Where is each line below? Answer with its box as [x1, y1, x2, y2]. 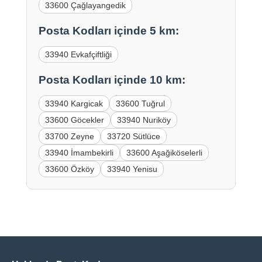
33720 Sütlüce [106, 131, 160, 141]
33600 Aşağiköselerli [126, 147, 202, 157]
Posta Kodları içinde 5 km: [38, 24, 179, 37]
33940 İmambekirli [44, 147, 113, 157]
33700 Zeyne [44, 131, 94, 141]
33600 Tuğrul [115, 98, 165, 108]
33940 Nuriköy [116, 115, 171, 125]
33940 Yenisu [106, 164, 157, 174]
